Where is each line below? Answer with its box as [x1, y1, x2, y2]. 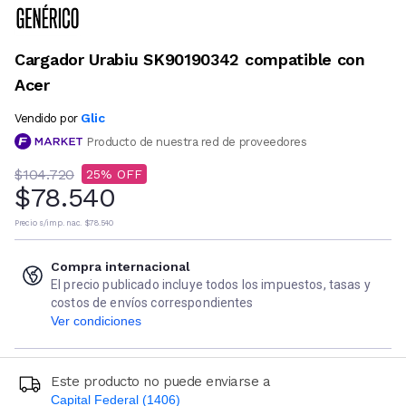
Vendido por [14, 111, 78, 125]
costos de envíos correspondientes [51, 295, 254, 311]
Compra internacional [51, 259, 190, 275]
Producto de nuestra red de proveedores [86, 134, 307, 149]
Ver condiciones [51, 314, 141, 329]
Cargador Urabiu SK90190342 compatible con [14, 49, 365, 69]
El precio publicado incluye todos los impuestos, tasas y [51, 277, 371, 293]
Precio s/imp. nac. [14, 218, 82, 228]
